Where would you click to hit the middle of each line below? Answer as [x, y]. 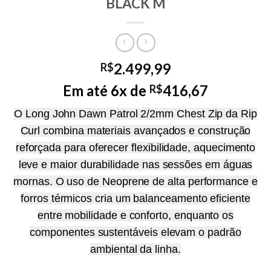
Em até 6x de [106, 91]
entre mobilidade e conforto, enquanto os [135, 216]
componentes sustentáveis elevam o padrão [135, 233]
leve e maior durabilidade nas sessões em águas [135, 165]
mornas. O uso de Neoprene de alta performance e [135, 182]
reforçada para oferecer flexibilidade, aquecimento [135, 148]
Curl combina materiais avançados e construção [135, 131]
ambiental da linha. [135, 250]
